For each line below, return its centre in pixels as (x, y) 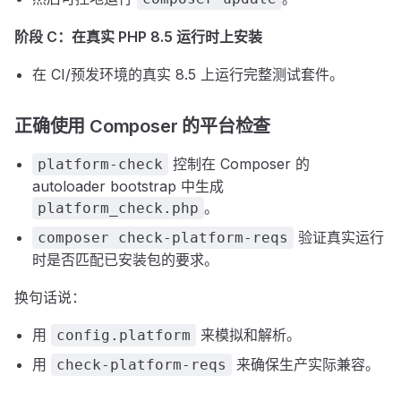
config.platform (124, 335)
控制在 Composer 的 (239, 164)
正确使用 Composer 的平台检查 (143, 126)
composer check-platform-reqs (163, 238)
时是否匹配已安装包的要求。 (125, 260)
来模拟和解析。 (248, 335)
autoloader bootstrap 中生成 (128, 186)
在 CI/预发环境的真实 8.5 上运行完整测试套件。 (188, 74)
